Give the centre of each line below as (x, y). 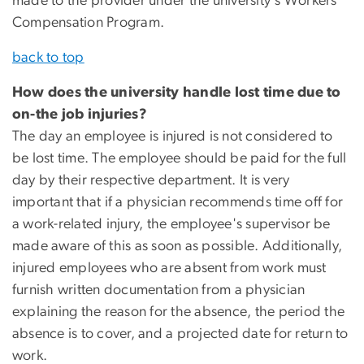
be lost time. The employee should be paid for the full (180, 159)
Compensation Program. (89, 23)
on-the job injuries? (80, 115)
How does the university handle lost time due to (177, 93)
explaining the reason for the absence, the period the (179, 312)
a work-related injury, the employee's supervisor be (171, 225)
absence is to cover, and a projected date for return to (180, 334)
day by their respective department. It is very (151, 181)
